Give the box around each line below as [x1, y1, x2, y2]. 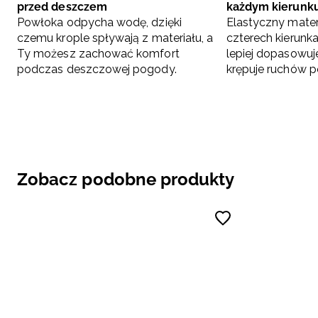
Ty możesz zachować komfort [17, 47, 180, 61]
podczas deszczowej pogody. [17, 62, 177, 77]
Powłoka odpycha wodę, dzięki [17, 16, 182, 30]
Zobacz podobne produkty [17, 169, 235, 190]
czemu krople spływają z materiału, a [17, 31, 214, 45]
